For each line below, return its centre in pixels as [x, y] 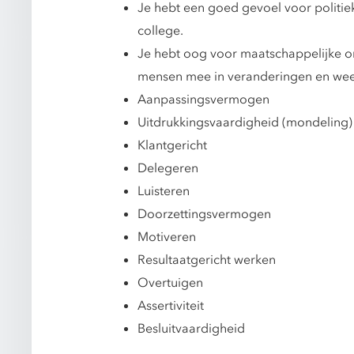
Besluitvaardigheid [191, 329]
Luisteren [164, 191]
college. [160, 31]
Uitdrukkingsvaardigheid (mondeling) [245, 122]
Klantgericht [172, 145]
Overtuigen [170, 283]
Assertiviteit [171, 306]
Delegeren [168, 168]
